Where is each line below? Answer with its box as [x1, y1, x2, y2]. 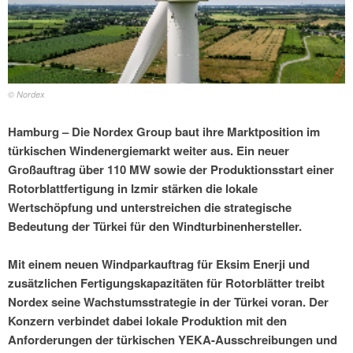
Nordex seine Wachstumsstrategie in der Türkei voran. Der [8, 293, 329, 311]
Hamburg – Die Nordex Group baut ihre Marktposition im [8, 123, 320, 141]
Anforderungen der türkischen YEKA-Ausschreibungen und [8, 331, 337, 349]
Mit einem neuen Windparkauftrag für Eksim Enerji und [8, 255, 310, 273]
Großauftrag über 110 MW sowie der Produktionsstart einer [8, 161, 334, 179]
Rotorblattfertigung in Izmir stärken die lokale [8, 180, 258, 198]
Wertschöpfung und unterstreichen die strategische [8, 199, 292, 217]
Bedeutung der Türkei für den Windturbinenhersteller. [8, 217, 302, 236]
